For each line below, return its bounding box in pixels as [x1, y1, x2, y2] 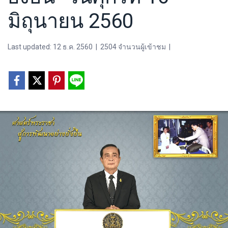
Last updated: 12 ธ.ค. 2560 [8, 43, 93, 51]
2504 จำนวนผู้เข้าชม [100, 43, 166, 51]
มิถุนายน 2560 [8, 9, 133, 33]
